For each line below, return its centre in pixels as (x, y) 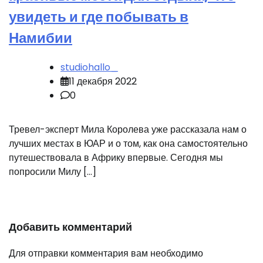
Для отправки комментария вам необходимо (106, 254)
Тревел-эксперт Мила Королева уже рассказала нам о (128, 130)
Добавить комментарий (70, 227)
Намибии (41, 38)
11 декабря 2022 (103, 82)
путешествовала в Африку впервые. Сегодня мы (116, 158)
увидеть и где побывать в (99, 17)
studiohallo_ (89, 68)
